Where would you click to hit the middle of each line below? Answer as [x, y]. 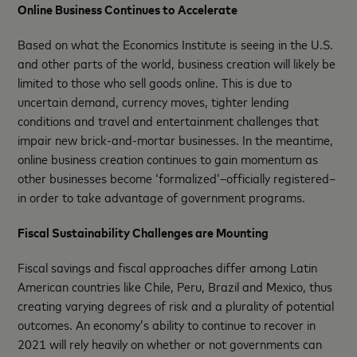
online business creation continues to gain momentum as [168, 158]
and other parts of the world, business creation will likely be [177, 63]
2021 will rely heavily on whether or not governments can [170, 343]
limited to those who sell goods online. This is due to [155, 82]
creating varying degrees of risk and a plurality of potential [176, 305]
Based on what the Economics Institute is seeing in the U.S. [176, 43]
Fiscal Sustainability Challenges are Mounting [143, 231]
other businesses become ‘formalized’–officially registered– [177, 177]
